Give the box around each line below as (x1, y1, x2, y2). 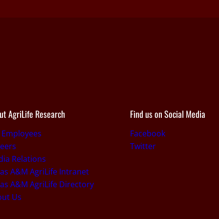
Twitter (130, 141, 156, 152)
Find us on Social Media (130, 108, 205, 120)
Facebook (130, 128, 165, 139)
